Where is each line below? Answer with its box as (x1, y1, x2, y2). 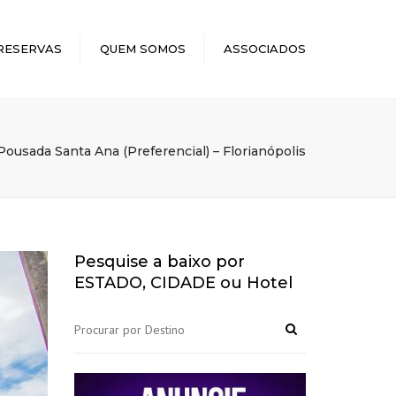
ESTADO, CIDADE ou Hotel (73, 272, 293, 293)
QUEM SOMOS (100, 42, 186, 56)
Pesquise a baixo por (73, 251, 245, 271)
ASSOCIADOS (224, 42, 306, 56)
